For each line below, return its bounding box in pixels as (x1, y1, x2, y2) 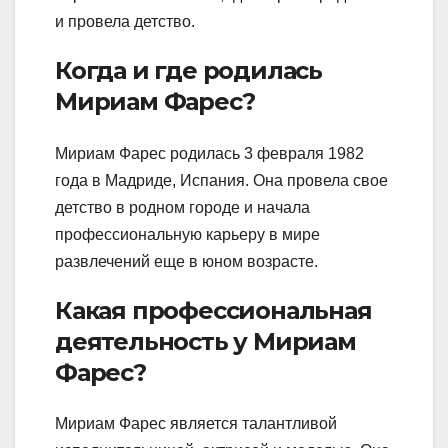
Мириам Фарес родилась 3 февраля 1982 (55, 144, 364, 162)
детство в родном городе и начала (55, 198, 310, 216)
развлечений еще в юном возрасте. (55, 252, 318, 270)
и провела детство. (55, 13, 195, 31)
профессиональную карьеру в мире (55, 225, 320, 243)
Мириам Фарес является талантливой (55, 415, 337, 433)
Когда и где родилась (55, 56, 323, 86)
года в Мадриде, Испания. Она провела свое (55, 171, 388, 189)
